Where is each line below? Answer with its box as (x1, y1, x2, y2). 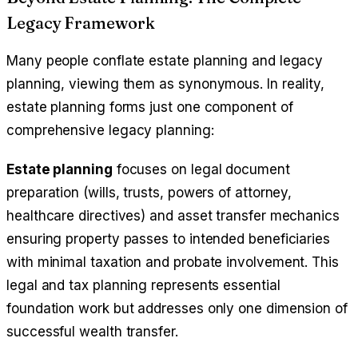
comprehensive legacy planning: (6, 121, 214, 138)
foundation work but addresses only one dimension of (6, 300, 348, 316)
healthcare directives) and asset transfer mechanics (6, 207, 340, 224)
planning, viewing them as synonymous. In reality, (6, 75, 325, 92)
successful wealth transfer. (6, 323, 178, 340)
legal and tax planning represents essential (6, 276, 280, 293)
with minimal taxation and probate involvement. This (6, 253, 339, 270)
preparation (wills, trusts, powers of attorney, (6, 184, 292, 201)
